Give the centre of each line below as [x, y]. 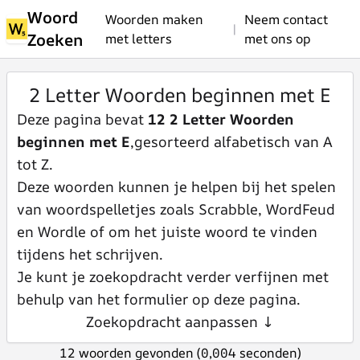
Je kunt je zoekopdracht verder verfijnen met [173, 276]
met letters [139, 39]
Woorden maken [155, 19]
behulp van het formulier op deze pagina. [159, 299]
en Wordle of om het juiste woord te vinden [167, 231]
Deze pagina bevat [82, 119]
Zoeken [55, 40]
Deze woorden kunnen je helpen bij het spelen [176, 186]
